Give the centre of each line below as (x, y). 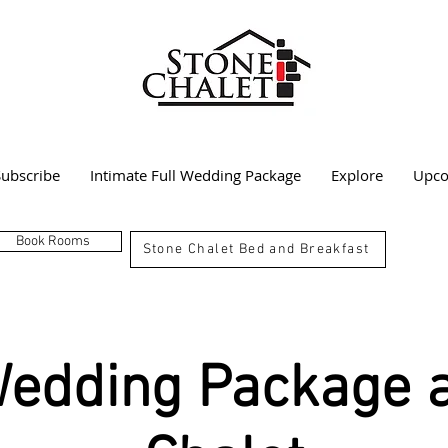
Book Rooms (52, 241)
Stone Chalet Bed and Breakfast (256, 249)
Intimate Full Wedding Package (195, 175)
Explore (357, 175)
